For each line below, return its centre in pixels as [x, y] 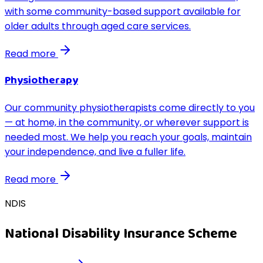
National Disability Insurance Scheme [121, 234]
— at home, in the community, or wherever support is [127, 122]
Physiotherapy [41, 81]
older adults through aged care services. [98, 26]
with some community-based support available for [123, 11]
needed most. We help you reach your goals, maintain [128, 137]
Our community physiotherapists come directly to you [130, 107]
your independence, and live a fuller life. [95, 151]
